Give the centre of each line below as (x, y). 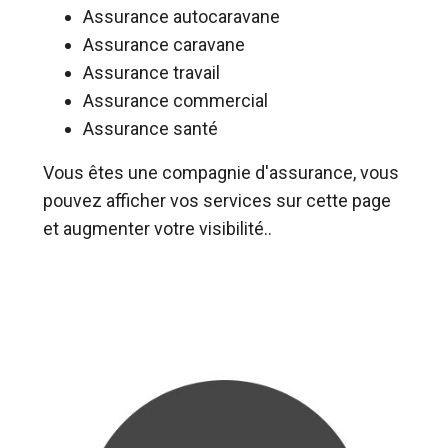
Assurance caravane (163, 44)
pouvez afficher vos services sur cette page (216, 200)
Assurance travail (151, 72)
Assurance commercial (175, 100)
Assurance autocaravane (181, 16)
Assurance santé (150, 128)
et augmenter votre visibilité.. (157, 228)
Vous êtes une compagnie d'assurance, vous (220, 172)
